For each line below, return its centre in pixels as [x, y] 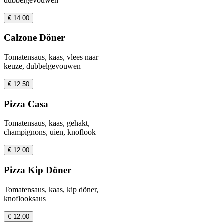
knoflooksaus [25, 198]
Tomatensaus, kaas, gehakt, [47, 123]
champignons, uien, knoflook [50, 132]
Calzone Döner [34, 38]
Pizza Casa [26, 104]
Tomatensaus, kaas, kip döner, [51, 189]
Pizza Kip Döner [38, 170]
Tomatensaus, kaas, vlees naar [51, 57]
